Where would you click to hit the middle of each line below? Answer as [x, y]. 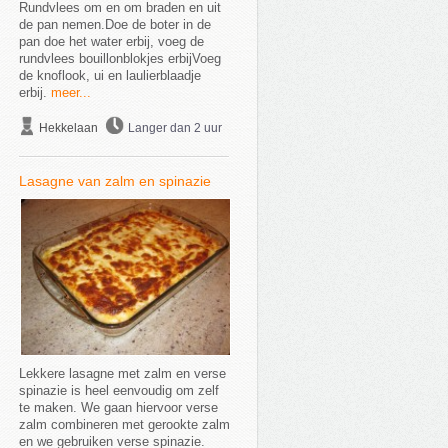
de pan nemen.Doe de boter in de [114, 24]
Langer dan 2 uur [174, 128]
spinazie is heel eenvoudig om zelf [118, 390]
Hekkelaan [68, 128]
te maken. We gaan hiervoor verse [118, 407]
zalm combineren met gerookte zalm [124, 424]
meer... [70, 92]
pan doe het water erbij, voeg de [111, 41]
